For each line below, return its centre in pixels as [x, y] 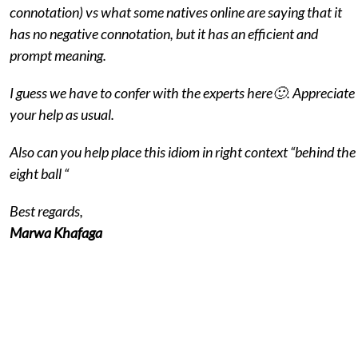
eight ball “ [39, 173]
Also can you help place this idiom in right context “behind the [182, 152]
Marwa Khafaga [56, 233]
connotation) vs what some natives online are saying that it [175, 12]
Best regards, [46, 211]
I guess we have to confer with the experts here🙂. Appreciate [182, 93]
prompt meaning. [58, 55]
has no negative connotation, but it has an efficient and [163, 34]
